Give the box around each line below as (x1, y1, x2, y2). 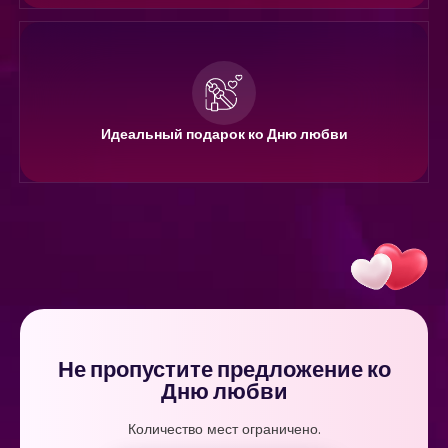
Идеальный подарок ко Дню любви (100, 123, 348, 144)
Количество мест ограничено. (127, 418, 321, 439)
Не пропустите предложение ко (57, 353, 391, 385)
